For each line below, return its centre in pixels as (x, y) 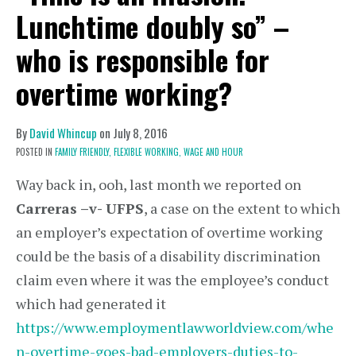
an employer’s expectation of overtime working (169, 232)
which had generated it (91, 304)
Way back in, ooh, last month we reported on (159, 184)
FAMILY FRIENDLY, (83, 152)
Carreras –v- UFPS (80, 208)
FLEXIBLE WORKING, (147, 152)
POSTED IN (35, 152)
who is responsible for (143, 59)
